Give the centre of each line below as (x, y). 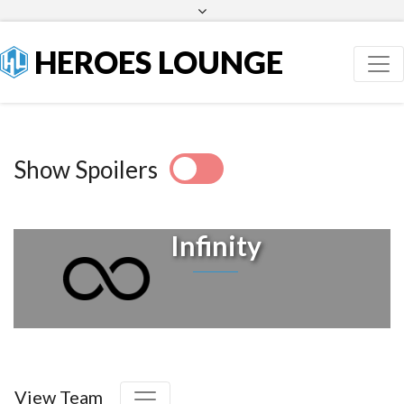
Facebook (224, 36)
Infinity (216, 245)
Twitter (258, 36)
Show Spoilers (86, 170)
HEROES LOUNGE (156, 62)
